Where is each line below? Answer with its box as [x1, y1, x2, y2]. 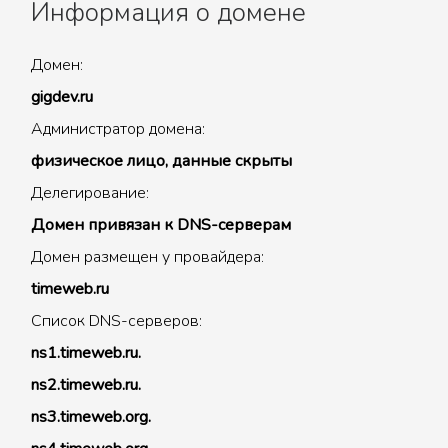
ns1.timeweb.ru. [31, 342, 141, 364]
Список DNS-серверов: [31, 310, 202, 332]
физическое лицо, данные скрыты [31, 150, 292, 172]
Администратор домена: [31, 118, 205, 140]
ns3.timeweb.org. [31, 406, 151, 428]
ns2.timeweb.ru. [31, 374, 141, 396]
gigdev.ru [31, 86, 93, 108]
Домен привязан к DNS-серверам [31, 214, 291, 236]
